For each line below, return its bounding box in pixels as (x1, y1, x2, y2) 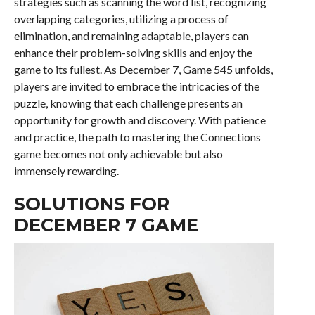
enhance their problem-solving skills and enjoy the (13, 46, 252, 59)
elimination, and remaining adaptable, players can (13, 29, 249, 42)
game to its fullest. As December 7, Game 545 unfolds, (13, 63, 273, 76)
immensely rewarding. (13, 164, 119, 177)
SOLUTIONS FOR (13, 193, 169, 214)
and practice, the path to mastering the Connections (13, 130, 261, 143)
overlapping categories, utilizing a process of (13, 12, 229, 25)
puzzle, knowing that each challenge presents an (13, 96, 243, 110)
